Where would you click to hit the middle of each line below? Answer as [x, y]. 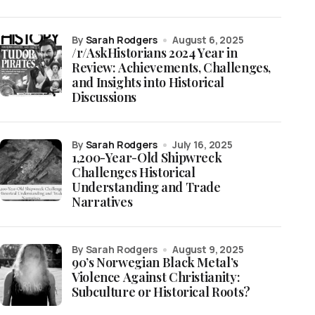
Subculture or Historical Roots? [161, 292]
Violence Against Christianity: [156, 277]
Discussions [104, 97]
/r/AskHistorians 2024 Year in [155, 53]
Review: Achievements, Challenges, [172, 67]
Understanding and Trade [146, 187]
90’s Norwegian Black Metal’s [155, 262]
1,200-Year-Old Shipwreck [147, 157]
